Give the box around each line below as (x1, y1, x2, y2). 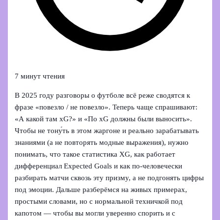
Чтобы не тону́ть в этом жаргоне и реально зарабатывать (15, 126, 199, 135)
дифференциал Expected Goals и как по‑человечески (15, 162, 183, 170)
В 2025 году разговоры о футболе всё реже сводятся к (15, 91, 191, 99)
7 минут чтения (15, 72, 65, 81)
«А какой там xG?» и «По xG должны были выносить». (15, 114, 192, 123)
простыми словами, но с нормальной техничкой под (15, 197, 183, 205)
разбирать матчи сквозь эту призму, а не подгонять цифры (15, 173, 204, 182)
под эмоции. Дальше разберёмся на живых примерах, (15, 185, 188, 193)
